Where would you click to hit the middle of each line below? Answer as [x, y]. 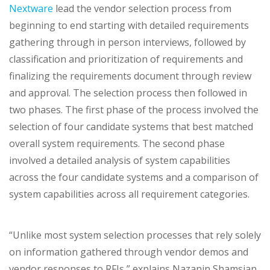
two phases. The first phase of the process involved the [134, 110]
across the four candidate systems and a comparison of [134, 177]
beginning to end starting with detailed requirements [129, 26]
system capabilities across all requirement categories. [129, 194]
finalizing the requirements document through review [130, 76]
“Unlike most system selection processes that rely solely [135, 235]
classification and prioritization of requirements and [126, 59]
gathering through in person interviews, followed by [127, 42]
